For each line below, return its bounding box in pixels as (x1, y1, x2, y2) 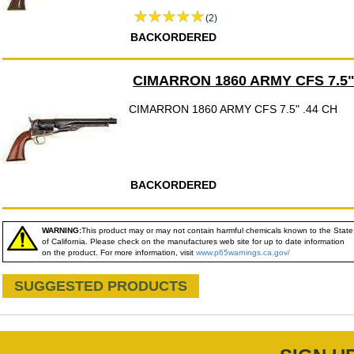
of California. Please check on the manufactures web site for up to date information (42, 237, 345, 246)
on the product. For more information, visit (42, 248, 196, 257)
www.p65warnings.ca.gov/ (196, 248, 290, 257)
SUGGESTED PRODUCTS (14, 278, 187, 294)
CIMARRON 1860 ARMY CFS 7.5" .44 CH (129, 103, 337, 115)
